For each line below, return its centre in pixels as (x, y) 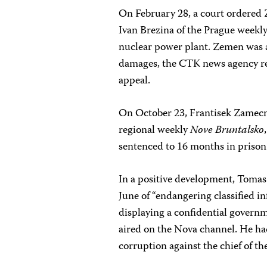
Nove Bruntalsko (227, 131)
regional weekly (155, 131)
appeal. (135, 81)
